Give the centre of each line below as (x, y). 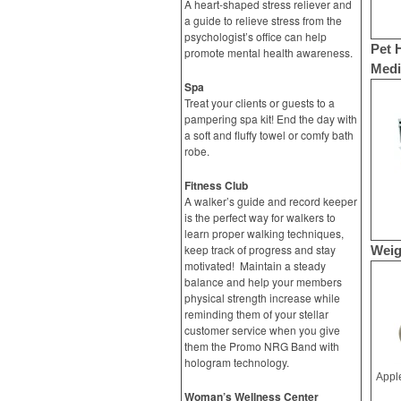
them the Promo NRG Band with (262, 346)
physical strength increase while (262, 298)
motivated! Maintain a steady (255, 265)
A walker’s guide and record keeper (271, 201)
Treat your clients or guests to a (260, 102)
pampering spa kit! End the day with (271, 119)
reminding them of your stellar (256, 314)
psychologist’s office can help (256, 36)
